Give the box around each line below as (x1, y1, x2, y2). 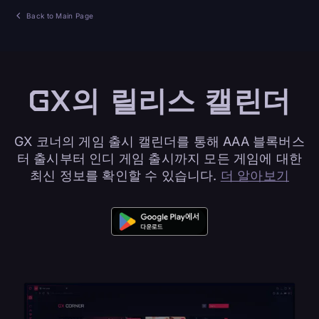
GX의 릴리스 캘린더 (28, 83, 291, 118)
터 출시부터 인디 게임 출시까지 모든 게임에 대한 (16, 151, 303, 166)
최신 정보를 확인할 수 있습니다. (29, 168, 221, 183)
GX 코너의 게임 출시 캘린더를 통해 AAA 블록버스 (14, 134, 305, 149)
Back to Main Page (26, 11, 94, 20)
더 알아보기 (220, 168, 289, 183)
